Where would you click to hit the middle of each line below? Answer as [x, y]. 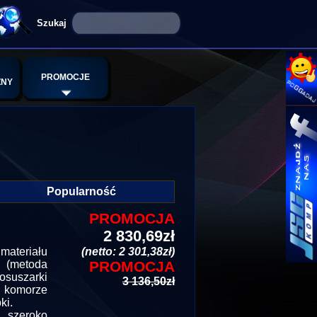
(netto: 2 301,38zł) [128, 252]
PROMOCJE [65, 77]
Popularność [81, 191]
